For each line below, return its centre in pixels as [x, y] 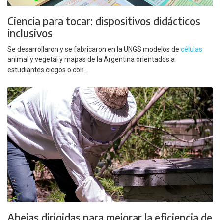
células [192, 49]
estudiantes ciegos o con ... [49, 70]
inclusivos [30, 33]
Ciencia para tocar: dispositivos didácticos [104, 21]
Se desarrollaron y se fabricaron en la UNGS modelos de [94, 49]
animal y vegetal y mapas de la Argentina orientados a [91, 60]
